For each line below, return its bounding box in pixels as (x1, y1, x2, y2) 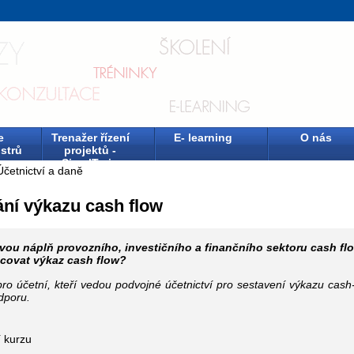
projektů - (64, 144, 116, 156)
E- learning (174, 131, 232, 144)
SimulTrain (62, 156, 119, 169)
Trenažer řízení (51, 131, 130, 144)
